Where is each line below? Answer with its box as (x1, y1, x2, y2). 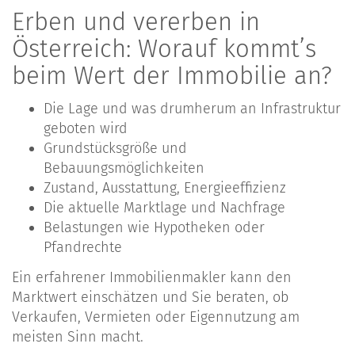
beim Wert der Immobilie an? (12, 60, 332, 90)
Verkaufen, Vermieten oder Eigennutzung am (12, 307, 300, 326)
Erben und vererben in (12, 6, 260, 36)
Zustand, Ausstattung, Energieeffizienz (44, 179, 286, 197)
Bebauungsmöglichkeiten (44, 159, 204, 177)
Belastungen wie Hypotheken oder (44, 219, 265, 237)
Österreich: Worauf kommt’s (12, 33, 316, 63)
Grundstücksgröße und (44, 139, 187, 158)
